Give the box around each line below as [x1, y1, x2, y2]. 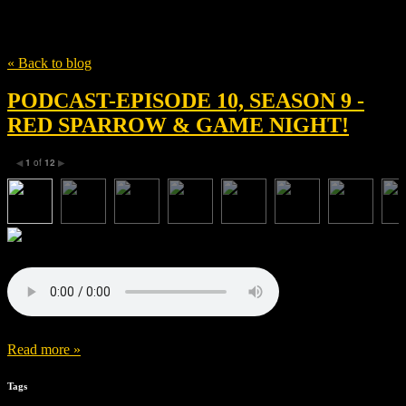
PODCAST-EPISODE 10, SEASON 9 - [7, 89, 364, 113]
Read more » [7, 342, 81, 358]
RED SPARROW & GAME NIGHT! [7, 113, 349, 138]
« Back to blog [7, 54, 92, 71]
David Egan [35, 17, 130, 37]
